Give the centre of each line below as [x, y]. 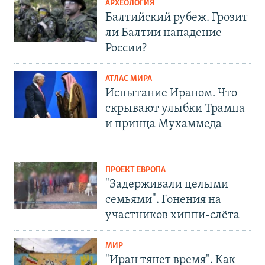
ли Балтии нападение [164, 33]
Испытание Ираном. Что [171, 94]
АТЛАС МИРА [129, 79]
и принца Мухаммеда [164, 125]
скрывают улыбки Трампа [175, 109]
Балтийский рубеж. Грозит [177, 18]
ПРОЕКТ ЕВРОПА [135, 170]
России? [126, 49]
